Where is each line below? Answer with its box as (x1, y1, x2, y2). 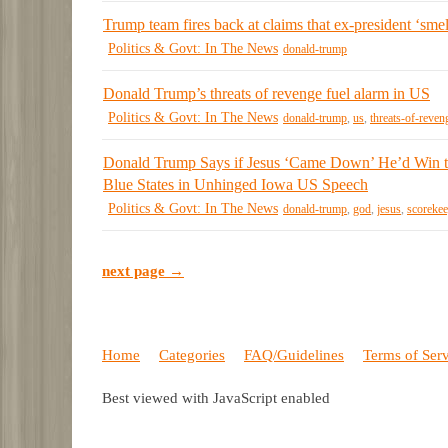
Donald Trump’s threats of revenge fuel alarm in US (103, 84, 430, 102)
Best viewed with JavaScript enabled (102, 390, 330, 407)
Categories (159, 346, 225, 363)
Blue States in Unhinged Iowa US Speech (103, 175, 368, 193)
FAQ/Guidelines (244, 346, 344, 363)
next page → (102, 263, 184, 280)
